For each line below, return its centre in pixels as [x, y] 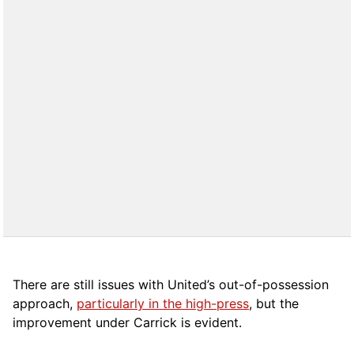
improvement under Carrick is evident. [127, 323]
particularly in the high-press [163, 304]
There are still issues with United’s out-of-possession [171, 285]
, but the [274, 304]
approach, [45, 304]
